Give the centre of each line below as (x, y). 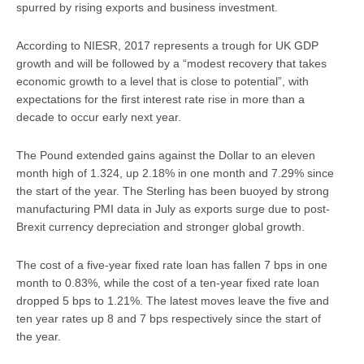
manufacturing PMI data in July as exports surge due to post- (173, 209)
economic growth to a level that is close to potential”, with (162, 82)
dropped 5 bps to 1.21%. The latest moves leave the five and (173, 301)
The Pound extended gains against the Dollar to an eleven (166, 156)
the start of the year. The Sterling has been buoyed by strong (173, 191)
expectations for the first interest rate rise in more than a (160, 100)
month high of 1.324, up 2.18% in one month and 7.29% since (175, 173)
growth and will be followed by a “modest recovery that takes (171, 64)
